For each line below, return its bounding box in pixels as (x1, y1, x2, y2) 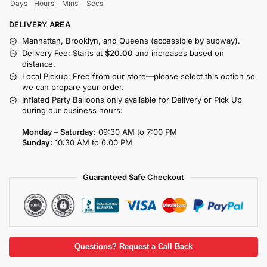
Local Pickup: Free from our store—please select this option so (22, 72, 255, 82)
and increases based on (133, 48, 224, 58)
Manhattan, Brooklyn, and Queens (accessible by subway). (22, 36, 240, 46)
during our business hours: (22, 105, 123, 116)
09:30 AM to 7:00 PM (96, 127, 177, 137)
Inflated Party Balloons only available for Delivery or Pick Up (22, 95, 242, 105)
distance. (22, 59, 55, 69)
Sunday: (22, 138, 52, 148)
